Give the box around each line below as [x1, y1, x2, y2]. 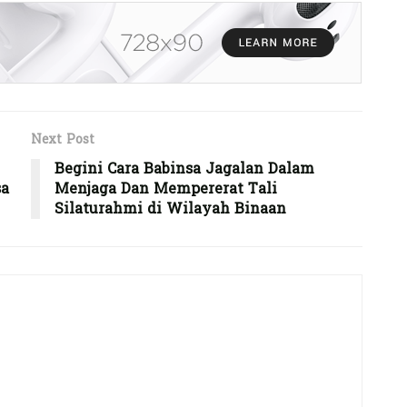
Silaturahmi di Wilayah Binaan [55, 195, 286, 223]
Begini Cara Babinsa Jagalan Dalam [55, 155, 314, 183]
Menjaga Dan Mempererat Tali [55, 175, 277, 203]
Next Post [31, 128, 94, 152]
